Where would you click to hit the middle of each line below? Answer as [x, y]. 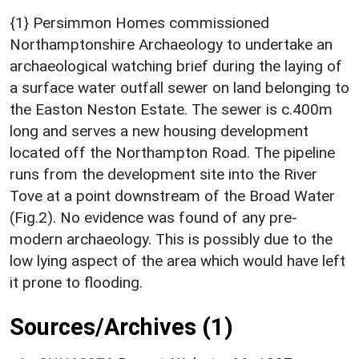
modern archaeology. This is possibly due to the [171, 239]
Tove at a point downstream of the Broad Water [172, 196]
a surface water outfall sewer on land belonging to [179, 87]
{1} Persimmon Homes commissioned [139, 22]
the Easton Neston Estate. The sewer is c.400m [171, 109]
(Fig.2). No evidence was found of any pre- [153, 217]
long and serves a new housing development [159, 131]
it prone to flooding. [76, 282]
